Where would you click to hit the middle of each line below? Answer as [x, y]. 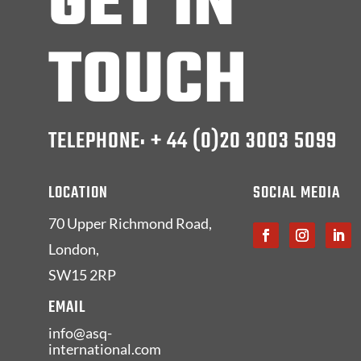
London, [74, 249]
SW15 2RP [82, 274]
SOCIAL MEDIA [296, 193]
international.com [105, 349]
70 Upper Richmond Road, [130, 223]
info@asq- [80, 332]
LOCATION [78, 193]
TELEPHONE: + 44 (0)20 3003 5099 [193, 141]
